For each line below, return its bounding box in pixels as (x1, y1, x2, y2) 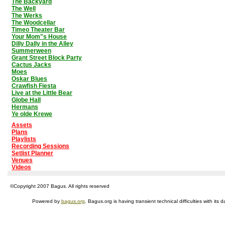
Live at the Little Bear (12, 89, 72, 96)
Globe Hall (12, 96, 41, 103)
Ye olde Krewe (12, 110, 52, 118)
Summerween (12, 47, 51, 54)
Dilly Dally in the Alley (12, 40, 73, 47)
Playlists (12, 136, 36, 143)
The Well (12, 5, 36, 12)
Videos (12, 164, 31, 171)
